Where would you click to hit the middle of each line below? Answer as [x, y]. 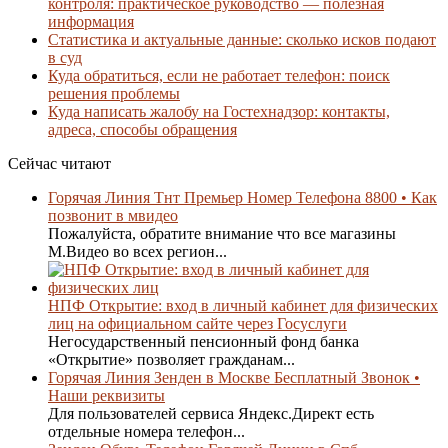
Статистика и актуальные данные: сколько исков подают [242, 39]
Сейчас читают [59, 163]
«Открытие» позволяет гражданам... [171, 359]
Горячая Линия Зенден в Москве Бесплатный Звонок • [234, 377]
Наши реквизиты [106, 395]
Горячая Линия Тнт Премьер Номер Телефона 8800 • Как [242, 197]
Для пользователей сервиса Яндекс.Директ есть [211, 413]
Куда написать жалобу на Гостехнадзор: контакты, [219, 111]
